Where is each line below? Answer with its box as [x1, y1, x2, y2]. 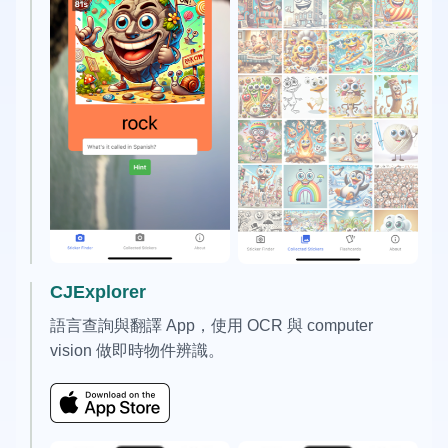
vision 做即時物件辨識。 [50, 341, 225, 359]
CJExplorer [50, 281, 147, 302]
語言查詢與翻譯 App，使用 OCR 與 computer [50, 316, 374, 334]
